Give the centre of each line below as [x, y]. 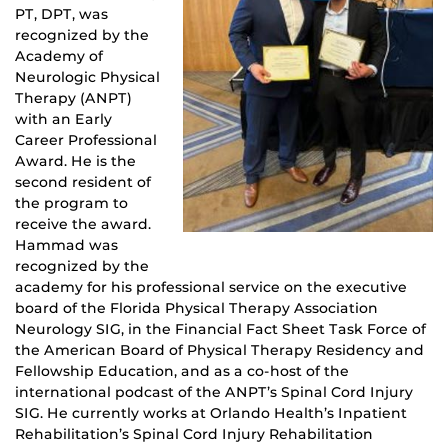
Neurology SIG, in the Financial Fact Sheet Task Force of [220, 329]
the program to [71, 203]
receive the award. [83, 224]
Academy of [59, 56]
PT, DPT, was [61, 14]
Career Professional [86, 140]
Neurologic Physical [87, 77]
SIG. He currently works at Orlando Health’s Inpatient [211, 413]
